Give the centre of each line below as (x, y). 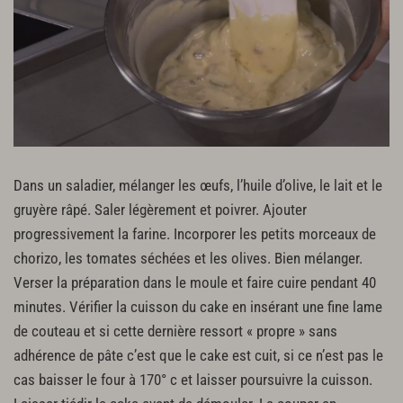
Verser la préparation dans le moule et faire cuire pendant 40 (195, 282)
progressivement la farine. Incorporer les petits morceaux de (195, 234)
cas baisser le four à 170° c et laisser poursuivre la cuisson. (193, 380)
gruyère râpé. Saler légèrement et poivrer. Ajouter (160, 210)
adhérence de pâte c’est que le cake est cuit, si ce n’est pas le (198, 355)
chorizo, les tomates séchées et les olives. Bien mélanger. (188, 258)
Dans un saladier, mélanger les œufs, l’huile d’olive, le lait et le (198, 185)
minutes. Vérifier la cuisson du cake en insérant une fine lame (198, 307)
